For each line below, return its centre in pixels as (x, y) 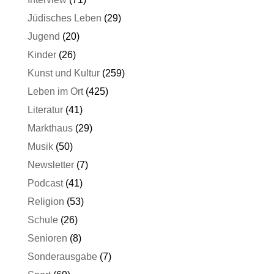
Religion (46, 202)
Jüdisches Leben (64, 18)
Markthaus (50, 128)
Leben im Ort (55, 91)
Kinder (42, 55)
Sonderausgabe (62, 257)
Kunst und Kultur (63, 73)
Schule (43, 220)
